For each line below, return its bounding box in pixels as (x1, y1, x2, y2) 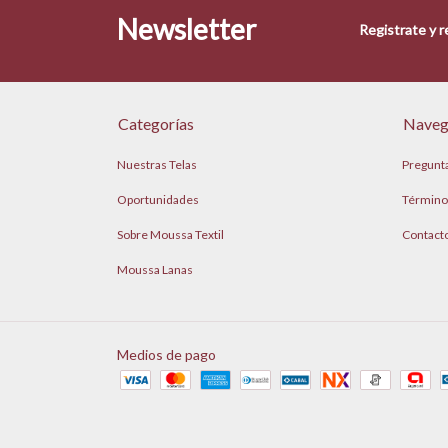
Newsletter (117, 12, 256, 47)
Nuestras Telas (117, 157, 197, 173)
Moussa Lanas (117, 262, 193, 278)
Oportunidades (117, 192, 199, 208)
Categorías (118, 114, 194, 134)
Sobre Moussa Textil (117, 227, 224, 243)
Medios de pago (117, 346, 216, 364)
